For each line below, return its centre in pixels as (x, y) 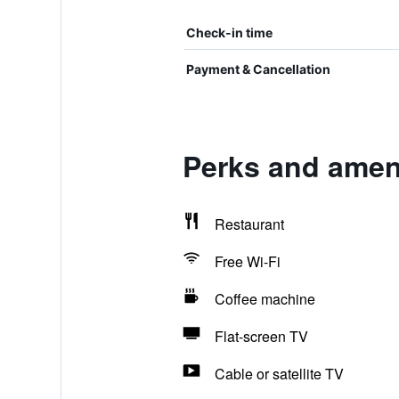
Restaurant (249, 224)
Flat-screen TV (261, 336)
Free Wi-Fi (247, 261)
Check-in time (229, 33)
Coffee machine (265, 299)
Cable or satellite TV (279, 374)
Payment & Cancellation (258, 69)
